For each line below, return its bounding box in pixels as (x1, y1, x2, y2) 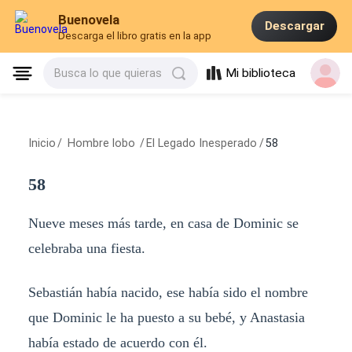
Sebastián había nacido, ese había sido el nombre (27, 284, 308, 300)
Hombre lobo (64, 137, 138, 150)
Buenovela (58, 12, 120, 28)
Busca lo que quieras (54, 67, 163, 80)
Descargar (264, 19, 324, 34)
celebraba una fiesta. (27, 240, 145, 256)
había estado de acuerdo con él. (27, 334, 207, 350)
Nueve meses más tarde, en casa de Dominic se (27, 214, 299, 231)
